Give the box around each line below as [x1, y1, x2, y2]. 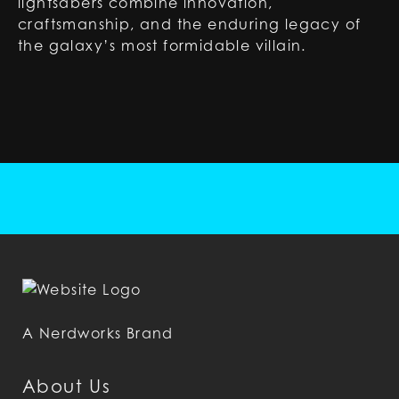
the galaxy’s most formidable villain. [18, 37, 306, 54]
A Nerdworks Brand [22, 324, 174, 342]
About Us [22, 376, 111, 397]
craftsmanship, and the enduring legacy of [18, 15, 362, 33]
